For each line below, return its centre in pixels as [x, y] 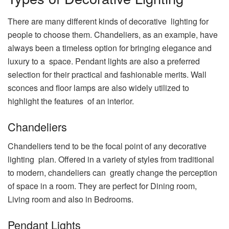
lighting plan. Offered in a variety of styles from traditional [111, 159]
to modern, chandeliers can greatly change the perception [112, 173]
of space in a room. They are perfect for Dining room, [104, 186]
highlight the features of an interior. [71, 101]
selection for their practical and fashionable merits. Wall [107, 74]
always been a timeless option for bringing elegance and [110, 48]
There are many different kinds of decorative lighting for [108, 21]
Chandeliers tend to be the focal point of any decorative [107, 146]
